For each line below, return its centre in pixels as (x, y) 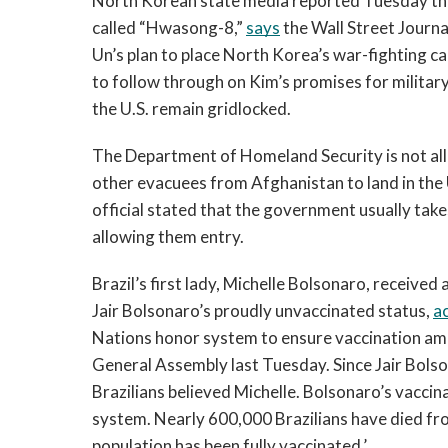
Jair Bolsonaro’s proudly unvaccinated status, (262, 310)
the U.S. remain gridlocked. (191, 108)
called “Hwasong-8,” (169, 27)
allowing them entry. (168, 236)
